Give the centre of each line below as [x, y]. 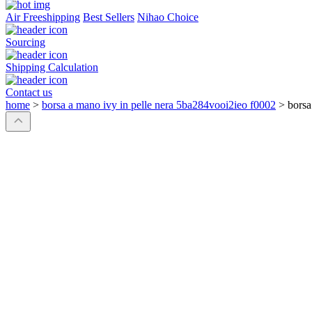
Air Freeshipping [43, 17]
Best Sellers [109, 17]
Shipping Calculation [52, 68]
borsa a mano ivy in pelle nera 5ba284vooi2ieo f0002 [159, 105]
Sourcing [25, 42]
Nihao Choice [168, 17]
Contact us [29, 93]
